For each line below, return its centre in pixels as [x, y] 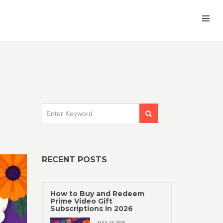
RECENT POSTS [74, 160]
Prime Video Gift [81, 201]
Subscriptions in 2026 [91, 209]
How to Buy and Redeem [97, 194]
